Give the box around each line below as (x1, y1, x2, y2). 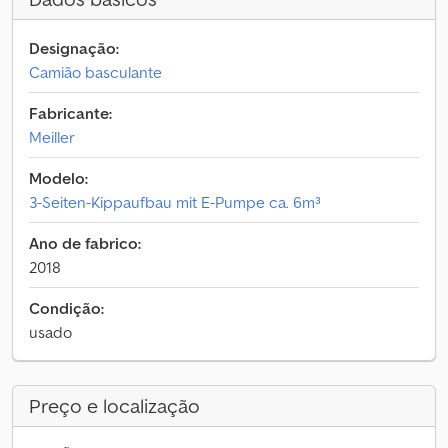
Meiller (29, 127, 75, 147)
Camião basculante (29, 62, 162, 82)
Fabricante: (29, 103, 112, 123)
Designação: (29, 38, 119, 58)
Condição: (29, 298, 104, 318)
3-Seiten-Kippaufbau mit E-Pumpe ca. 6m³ (29, 192, 321, 212)
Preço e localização (29, 393, 200, 419)
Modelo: (29, 168, 88, 188)
